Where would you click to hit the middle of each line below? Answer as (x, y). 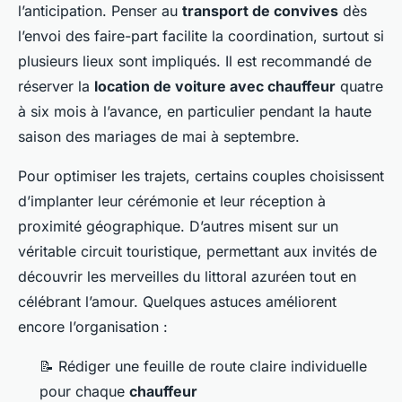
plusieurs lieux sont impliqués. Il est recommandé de (195, 61)
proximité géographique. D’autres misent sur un (178, 227)
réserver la (56, 87)
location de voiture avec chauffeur (215, 87)
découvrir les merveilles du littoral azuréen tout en (187, 277)
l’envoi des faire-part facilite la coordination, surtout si (201, 36)
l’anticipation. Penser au (100, 11)
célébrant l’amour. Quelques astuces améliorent (177, 302)
